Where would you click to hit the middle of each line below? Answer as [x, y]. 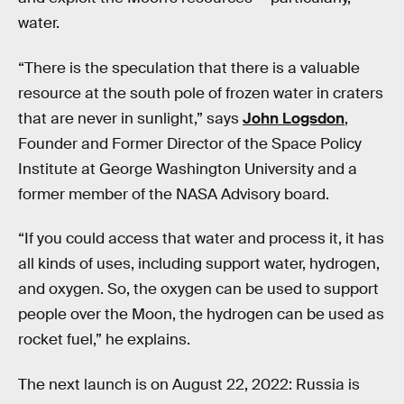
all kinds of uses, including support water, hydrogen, [199, 264]
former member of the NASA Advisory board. [174, 194]
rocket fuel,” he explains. [104, 340]
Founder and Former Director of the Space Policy [190, 143]
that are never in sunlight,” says [130, 118]
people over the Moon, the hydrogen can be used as [201, 315]
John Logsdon [294, 118]
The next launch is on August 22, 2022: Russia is [189, 384]
